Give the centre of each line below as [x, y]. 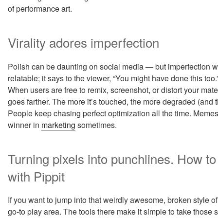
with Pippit [36, 176]
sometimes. [96, 125]
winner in [25, 125]
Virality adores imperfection [83, 42]
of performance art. [40, 9]
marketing [58, 125]
